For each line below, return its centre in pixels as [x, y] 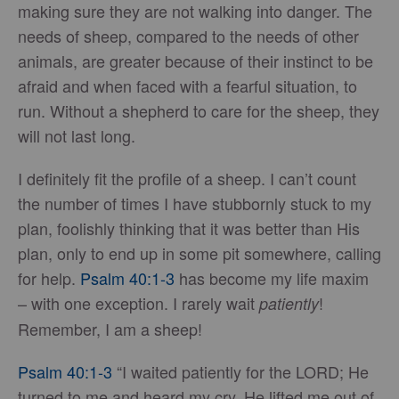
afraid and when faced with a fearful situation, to [187, 85]
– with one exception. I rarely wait [138, 303]
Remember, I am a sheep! [110, 329]
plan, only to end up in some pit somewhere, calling [199, 253]
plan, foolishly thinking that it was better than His [189, 228]
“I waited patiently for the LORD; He [240, 371]
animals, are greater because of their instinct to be [195, 61]
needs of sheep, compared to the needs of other [188, 36]
